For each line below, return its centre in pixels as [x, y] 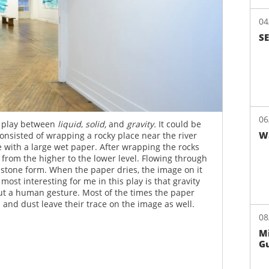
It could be [180, 124]
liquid [69, 124]
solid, [97, 124]
